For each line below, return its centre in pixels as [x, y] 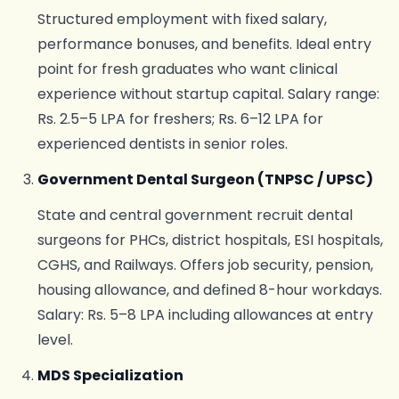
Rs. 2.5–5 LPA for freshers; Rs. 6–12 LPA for [180, 119]
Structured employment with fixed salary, [182, 19]
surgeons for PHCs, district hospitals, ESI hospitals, [210, 240]
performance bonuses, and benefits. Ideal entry [204, 44]
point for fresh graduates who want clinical [187, 69]
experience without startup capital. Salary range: [208, 94]
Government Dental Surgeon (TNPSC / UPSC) [205, 179]
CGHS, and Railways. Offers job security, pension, [205, 265]
